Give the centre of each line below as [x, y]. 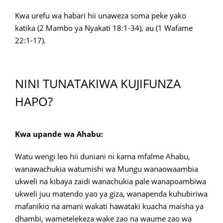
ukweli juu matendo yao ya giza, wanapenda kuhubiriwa [111, 194]
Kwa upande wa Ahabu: [59, 134]
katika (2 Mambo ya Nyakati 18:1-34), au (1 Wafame [104, 28]
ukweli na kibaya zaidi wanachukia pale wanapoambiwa [111, 181]
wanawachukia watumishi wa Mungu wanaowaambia [107, 169]
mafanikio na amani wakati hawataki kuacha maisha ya [109, 206]
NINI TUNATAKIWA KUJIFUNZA [98, 83]
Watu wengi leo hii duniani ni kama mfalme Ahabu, [103, 156]
